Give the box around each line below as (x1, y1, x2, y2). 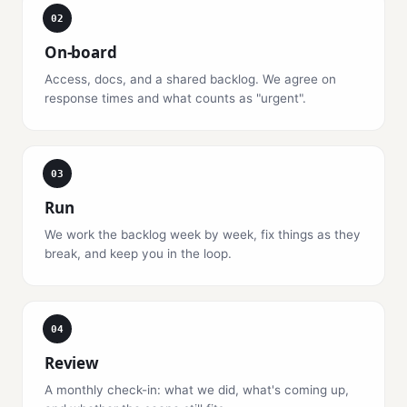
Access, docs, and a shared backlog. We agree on (45, 72, 336, 86)
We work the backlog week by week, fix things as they (45, 227, 361, 242)
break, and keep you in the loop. (45, 246, 232, 261)
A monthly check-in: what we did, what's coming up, (45, 382, 349, 397)
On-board (45, 42, 117, 63)
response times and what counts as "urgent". (45, 91, 306, 105)
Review (45, 352, 99, 373)
